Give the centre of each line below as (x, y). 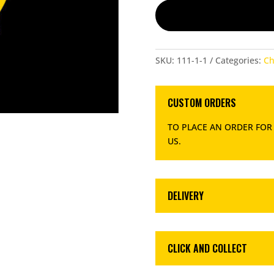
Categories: (239, 61)
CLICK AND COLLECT (207, 248)
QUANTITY (171, 9)
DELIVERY (185, 195)
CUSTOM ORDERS (202, 103)
